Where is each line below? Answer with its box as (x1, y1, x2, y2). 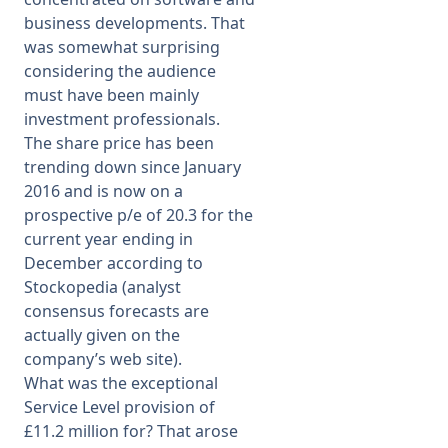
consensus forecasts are (24, 300, 209, 322)
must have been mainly (24, 84, 199, 106)
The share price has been (24, 132, 214, 154)
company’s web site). (24, 348, 182, 370)
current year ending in (24, 228, 193, 250)
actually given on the (24, 324, 180, 346)
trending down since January (24, 156, 241, 178)
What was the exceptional (24, 372, 218, 394)
